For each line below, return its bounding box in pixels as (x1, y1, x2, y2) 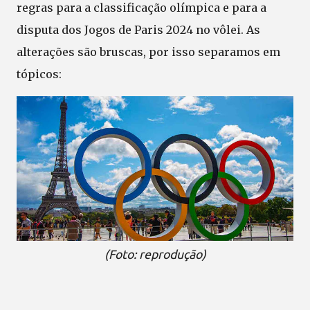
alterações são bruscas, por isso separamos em (17, 45, 280, 59)
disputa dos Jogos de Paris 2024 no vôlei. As (17, 23, 260, 37)
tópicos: (17, 67, 62, 81)
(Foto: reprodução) (104, 248, 206, 261)
